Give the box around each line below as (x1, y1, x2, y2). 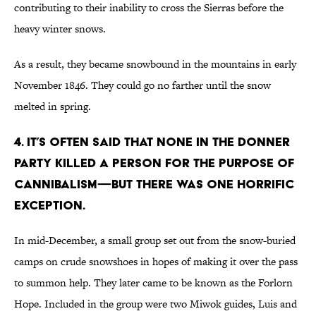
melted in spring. (14, 99, 91, 114)
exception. (14, 197, 85, 213)
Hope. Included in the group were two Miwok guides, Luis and (14, 296, 297, 312)
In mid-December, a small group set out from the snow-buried (14, 233, 296, 248)
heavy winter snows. (14, 21, 106, 37)
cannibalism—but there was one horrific (14, 176, 293, 192)
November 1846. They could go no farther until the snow (14, 78, 271, 93)
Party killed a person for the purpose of (14, 155, 294, 171)
